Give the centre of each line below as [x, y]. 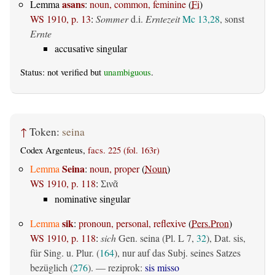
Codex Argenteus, [54, 150]
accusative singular [91, 48]
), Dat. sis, [226, 238]
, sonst [232, 18]
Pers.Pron [210, 223]
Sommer [112, 18]
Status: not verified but [62, 72]
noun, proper [114, 169]
